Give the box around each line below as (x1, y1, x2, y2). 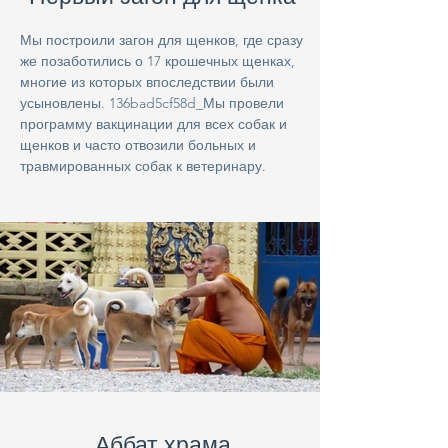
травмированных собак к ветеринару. (20, 157, 266, 175)
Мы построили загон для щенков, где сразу (20, 31, 303, 49)
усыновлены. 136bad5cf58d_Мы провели (20, 94, 284, 112)
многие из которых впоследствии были (20, 73, 274, 91)
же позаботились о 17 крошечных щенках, (20, 52, 295, 70)
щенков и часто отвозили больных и (20, 136, 256, 154)
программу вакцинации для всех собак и (20, 115, 287, 133)
